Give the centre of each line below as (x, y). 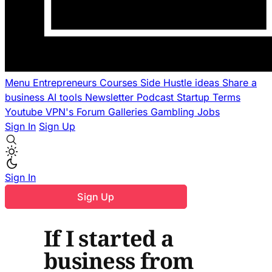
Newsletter (111, 97)
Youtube (25, 112)
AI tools (66, 97)
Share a (240, 83)
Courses (120, 83)
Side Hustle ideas (181, 83)
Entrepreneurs (66, 83)
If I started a (109, 238)
